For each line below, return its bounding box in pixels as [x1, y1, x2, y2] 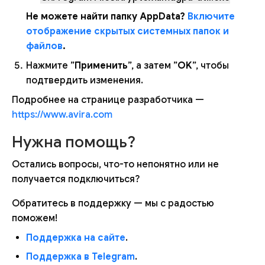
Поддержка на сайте [26, 232, 125, 244]
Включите [188, 10, 235, 22]
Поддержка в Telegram [26, 251, 135, 263]
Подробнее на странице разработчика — [12, 93, 204, 106]
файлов [26, 40, 63, 52]
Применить [75, 59, 128, 72]
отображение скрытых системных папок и [26, 25, 229, 37]
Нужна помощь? [12, 131, 135, 152]
